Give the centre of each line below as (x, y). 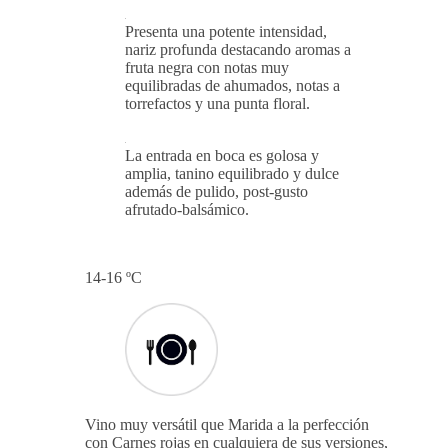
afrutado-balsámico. (187, 210)
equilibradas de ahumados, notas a (232, 86)
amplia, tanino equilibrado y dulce (232, 174)
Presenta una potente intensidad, (226, 32)
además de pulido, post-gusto (216, 192)
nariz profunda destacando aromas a (238, 50)
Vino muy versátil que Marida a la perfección (227, 425)
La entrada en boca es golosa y (222, 156)
